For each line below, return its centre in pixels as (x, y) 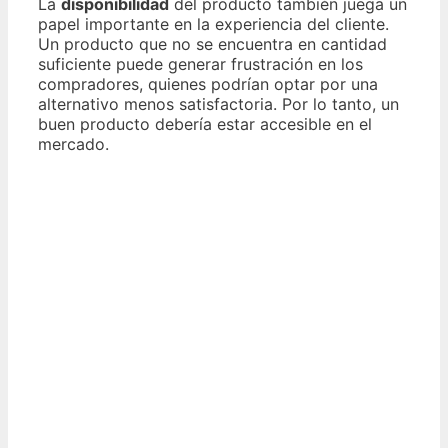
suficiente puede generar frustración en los (200, 64)
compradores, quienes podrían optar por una (208, 84)
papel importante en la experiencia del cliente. (213, 24)
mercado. (73, 144)
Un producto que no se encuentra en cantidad (212, 44)
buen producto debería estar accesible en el (205, 124)
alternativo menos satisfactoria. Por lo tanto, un (218, 104)
